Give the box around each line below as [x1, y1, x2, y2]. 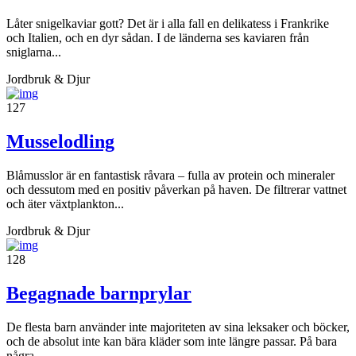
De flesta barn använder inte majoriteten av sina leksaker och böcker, [6, 319, 350, 334]
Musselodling [6, 130, 114, 152]
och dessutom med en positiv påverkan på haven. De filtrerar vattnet [6, 182, 346, 196]
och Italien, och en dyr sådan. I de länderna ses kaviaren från [6, 30, 309, 44]
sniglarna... [6, 44, 61, 59]
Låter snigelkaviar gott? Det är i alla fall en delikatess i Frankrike [6, 16, 329, 30]
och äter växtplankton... [6, 196, 124, 211]
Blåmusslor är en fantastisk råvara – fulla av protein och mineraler [6, 168, 335, 182]
